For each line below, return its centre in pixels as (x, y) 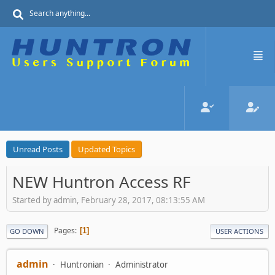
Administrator (142, 264)
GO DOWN (27, 231)
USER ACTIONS (239, 231)
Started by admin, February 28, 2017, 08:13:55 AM (109, 200)
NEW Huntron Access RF (102, 182)
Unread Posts (38, 149)
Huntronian (82, 264)
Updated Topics (107, 149)
